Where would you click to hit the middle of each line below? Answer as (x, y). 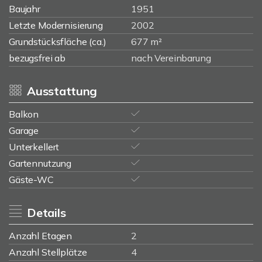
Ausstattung (62, 91)
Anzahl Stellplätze (48, 252)
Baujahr (25, 9)
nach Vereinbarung (171, 58)
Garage (24, 130)
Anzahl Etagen (41, 236)
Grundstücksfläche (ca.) (58, 42)
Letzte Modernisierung (56, 25)
